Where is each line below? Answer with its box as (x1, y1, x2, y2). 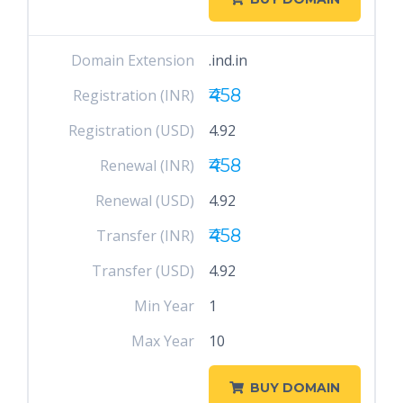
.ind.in (208, 50, 247, 70)
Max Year (131, 331, 195, 351)
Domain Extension (71, 50, 195, 70)
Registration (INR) (73, 85, 195, 105)
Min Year (134, 296, 195, 316)
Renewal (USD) (95, 191, 195, 210)
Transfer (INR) (96, 226, 195, 246)
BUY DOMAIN (249, 380, 340, 396)
